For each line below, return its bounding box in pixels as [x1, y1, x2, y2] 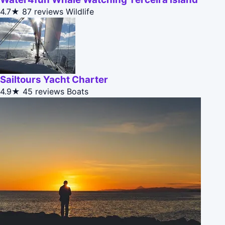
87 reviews [22, 7, 63, 17]
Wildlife [66, 7, 94, 17]
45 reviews [23, 86, 64, 97]
